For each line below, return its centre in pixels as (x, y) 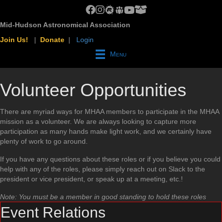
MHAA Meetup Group (137, 9)
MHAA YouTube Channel (162, 9)
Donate (52, 40)
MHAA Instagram (121, 9)
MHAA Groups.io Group (151, 9)
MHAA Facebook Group (122, 9)
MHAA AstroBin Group (168, 9)
